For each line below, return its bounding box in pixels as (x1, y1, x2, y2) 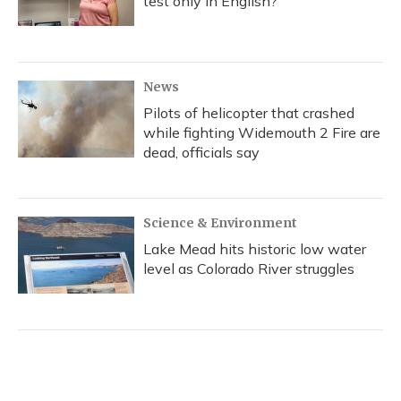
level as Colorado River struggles (143, 260, 354, 277)
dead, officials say (143, 143, 260, 161)
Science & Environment (143, 215, 297, 231)
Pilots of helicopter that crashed (143, 104, 354, 122)
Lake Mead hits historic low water (143, 240, 366, 258)
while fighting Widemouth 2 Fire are (143, 124, 380, 141)
